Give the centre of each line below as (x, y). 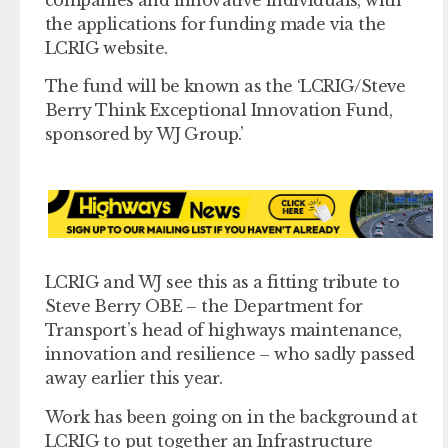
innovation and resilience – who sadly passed (230, 354)
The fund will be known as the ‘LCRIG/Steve (225, 85)
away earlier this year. (134, 378)
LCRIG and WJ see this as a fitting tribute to (222, 282)
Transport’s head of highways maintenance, (223, 330)
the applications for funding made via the (215, 23)
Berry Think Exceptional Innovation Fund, (218, 109)
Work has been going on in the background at (231, 416)
